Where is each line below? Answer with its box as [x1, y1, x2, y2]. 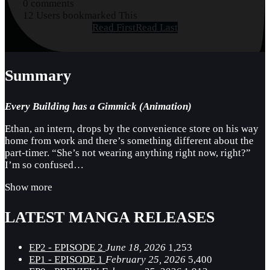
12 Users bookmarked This [23, 10, 137, 22]
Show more [5, 181, 52, 193]
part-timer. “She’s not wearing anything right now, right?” [5, 146, 251, 159]
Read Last [136, 22, 178, 34]
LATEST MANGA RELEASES [5, 208, 215, 226]
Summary [5, 67, 71, 85]
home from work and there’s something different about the [5, 134, 254, 146]
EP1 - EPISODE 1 [29, 253, 105, 265]
